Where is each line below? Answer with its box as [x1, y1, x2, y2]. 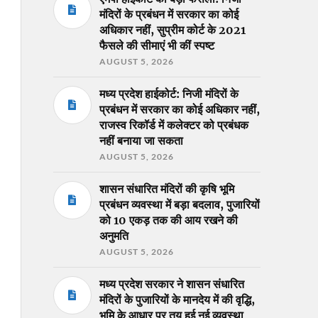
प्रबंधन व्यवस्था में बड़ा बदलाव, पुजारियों [99, 197, 260, 212]
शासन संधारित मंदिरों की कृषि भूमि [99, 181, 234, 196]
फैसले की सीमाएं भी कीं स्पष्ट [99, 38, 214, 53]
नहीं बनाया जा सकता [99, 133, 183, 148]
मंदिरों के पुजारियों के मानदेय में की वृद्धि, [99, 292, 255, 307]
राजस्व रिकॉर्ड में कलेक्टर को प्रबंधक [99, 117, 248, 132]
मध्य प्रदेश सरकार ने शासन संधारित [99, 276, 244, 291]
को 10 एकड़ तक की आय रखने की [99, 212, 238, 227]
